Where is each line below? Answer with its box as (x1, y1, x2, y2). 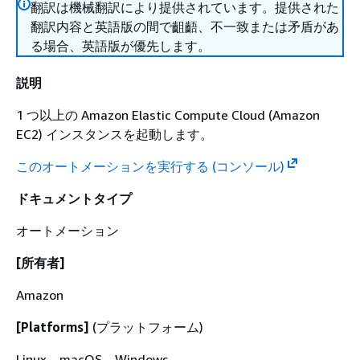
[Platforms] (16, 319, 89, 335)
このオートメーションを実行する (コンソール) (16, 158, 284, 174)
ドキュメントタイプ (16, 190, 132, 207)
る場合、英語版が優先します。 (31, 38, 211, 54)
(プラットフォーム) (89, 319, 203, 335)
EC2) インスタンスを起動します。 (16, 126, 213, 142)
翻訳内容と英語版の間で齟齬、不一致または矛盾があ (31, 18, 339, 35)
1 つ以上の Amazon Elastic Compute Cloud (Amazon (16, 107, 320, 123)
